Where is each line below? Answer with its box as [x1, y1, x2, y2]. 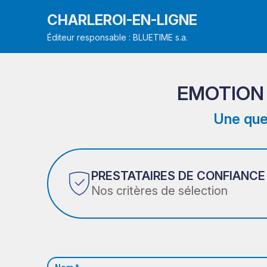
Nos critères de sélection [91, 184, 228, 198]
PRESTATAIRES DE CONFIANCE [91, 169, 266, 183]
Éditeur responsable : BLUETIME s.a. [47, 32, 188, 42]
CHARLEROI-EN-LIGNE [47, 11, 198, 29]
